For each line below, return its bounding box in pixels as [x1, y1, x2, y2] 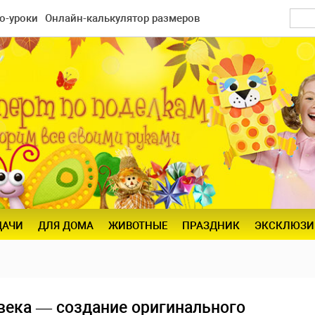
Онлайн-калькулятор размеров [45, 12, 200, 25]
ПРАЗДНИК [181, 219, 240, 233]
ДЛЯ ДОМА [37, 219, 94, 233]
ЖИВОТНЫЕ [108, 219, 167, 233]
